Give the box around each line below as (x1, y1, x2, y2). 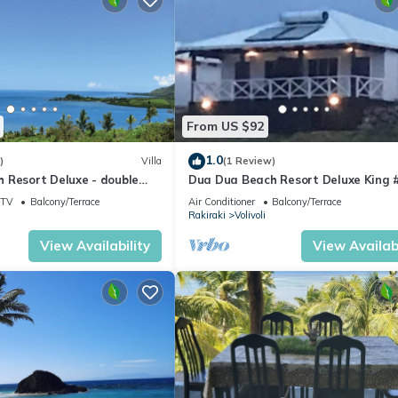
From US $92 (187, 118, 264, 135)
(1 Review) (223, 155, 275, 168)
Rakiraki (188, 208, 226, 221)
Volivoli (235, 208, 266, 221)
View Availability (40, 236, 150, 254)
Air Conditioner (188, 195, 255, 208)
